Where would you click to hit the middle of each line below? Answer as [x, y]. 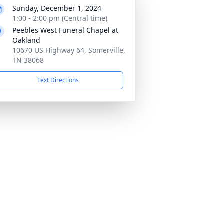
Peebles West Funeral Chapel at [65, 30]
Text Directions [58, 80]
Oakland [26, 40]
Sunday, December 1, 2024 [57, 8]
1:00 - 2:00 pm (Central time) [60, 18]
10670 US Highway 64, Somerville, [69, 50]
